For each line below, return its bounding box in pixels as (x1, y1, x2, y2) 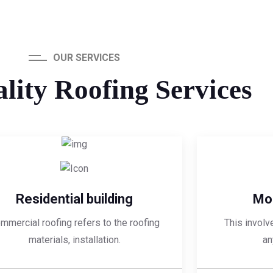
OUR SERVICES (53, 52, 120, 64)
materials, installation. (28, 234, 121, 246)
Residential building (16, 191, 133, 207)
